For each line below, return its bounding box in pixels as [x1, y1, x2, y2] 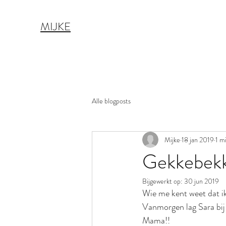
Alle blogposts [92, 95, 131, 106]
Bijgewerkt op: [142, 176, 184, 186]
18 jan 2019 [182, 134, 214, 145]
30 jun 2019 [184, 176, 219, 186]
